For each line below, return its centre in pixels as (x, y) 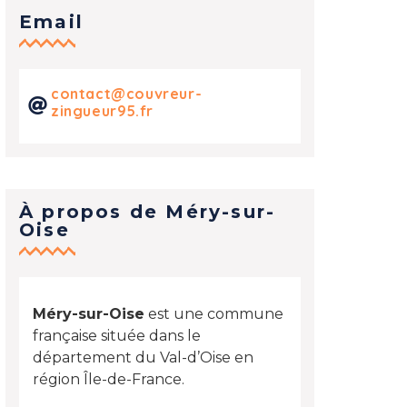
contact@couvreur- (126, 93)
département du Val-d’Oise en (143, 358)
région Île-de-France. (108, 380)
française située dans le (116, 336)
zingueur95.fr (102, 110)
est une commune (213, 314)
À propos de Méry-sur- (147, 211)
